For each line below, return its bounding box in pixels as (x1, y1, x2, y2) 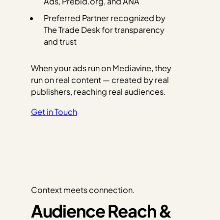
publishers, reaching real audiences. (30, 86, 166, 97)
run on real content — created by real (30, 75, 169, 85)
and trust (43, 36, 77, 47)
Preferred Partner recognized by (43, 12, 165, 23)
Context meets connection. (30, 185, 135, 195)
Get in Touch (30, 106, 77, 117)
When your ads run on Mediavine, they (30, 63, 171, 74)
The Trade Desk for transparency (43, 24, 165, 35)
